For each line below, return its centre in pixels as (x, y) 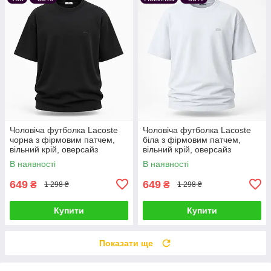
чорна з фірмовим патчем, (62, 139)
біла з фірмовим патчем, (192, 139)
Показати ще (126, 243)
